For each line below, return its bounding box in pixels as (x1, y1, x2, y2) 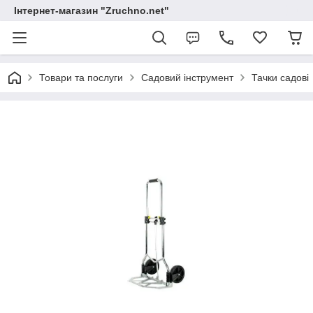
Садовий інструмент (141, 72, 233, 83)
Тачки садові (252, 72, 309, 83)
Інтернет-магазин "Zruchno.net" (14, 5, 169, 16)
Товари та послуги (39, 72, 123, 83)
